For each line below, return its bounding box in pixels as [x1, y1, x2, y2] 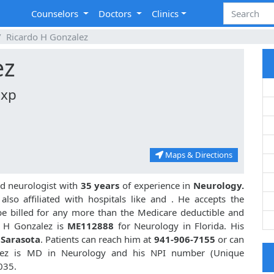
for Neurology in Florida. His [117, 220, 245, 232]
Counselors [31, 7, 81, 20]
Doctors [98, 7, 135, 20]
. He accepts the [171, 193, 245, 206]
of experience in [119, 179, 194, 192]
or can [215, 233, 244, 246]
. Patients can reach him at [40, 233, 154, 246]
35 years [80, 179, 120, 192]
